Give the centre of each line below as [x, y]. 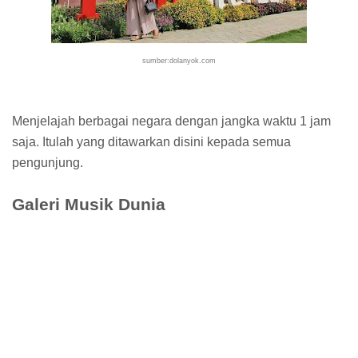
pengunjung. [48, 162]
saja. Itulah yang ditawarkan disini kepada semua [151, 141]
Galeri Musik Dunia [89, 204]
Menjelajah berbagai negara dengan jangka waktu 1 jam [171, 121]
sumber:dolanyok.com [179, 60]
